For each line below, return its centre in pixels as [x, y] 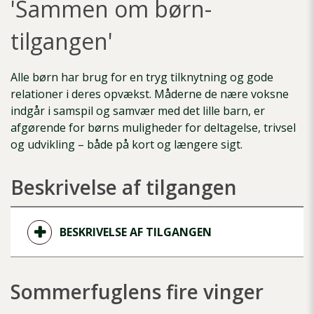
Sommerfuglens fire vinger [137, 292]
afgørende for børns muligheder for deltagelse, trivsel [153, 128]
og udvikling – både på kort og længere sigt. [128, 145]
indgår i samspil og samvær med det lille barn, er [138, 111]
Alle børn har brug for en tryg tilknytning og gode [142, 77]
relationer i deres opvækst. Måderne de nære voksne [150, 94]
